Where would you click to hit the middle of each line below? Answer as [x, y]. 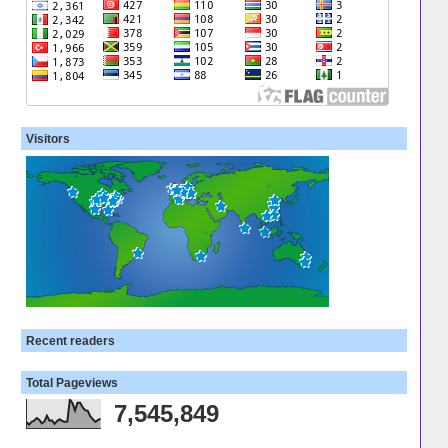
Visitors [47, 139]
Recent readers [70, 340]
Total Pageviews [71, 382]
